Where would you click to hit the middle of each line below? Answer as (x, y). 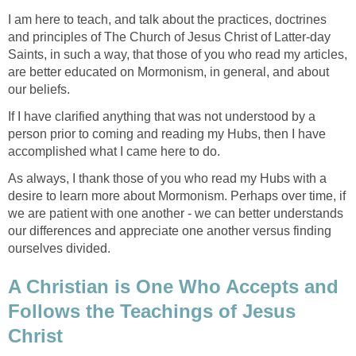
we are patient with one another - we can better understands (176, 214)
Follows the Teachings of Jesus (152, 311)
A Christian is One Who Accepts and (173, 287)
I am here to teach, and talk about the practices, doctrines (167, 20)
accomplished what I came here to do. (114, 152)
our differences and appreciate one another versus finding (170, 231)
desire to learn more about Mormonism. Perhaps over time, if (177, 196)
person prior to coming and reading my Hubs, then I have (167, 134)
